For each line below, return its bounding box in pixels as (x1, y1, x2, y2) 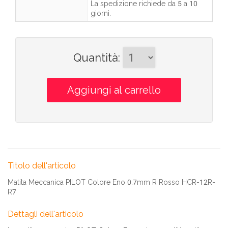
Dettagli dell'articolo (8, 209, 83, 219)
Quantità (73, 51, 118, 64)
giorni (91, 9, 109, 17)
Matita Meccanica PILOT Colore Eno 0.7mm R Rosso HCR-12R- (8, 178, 215, 186)
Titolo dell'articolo (8, 161, 76, 170)
